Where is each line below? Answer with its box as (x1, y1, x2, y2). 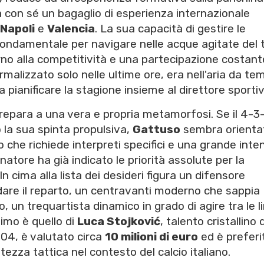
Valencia (47, 22, 95, 36)
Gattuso (133, 123, 180, 137)
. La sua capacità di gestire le (95, 22, 246, 36)
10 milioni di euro (105, 230, 198, 244)
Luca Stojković (77, 214, 160, 229)
